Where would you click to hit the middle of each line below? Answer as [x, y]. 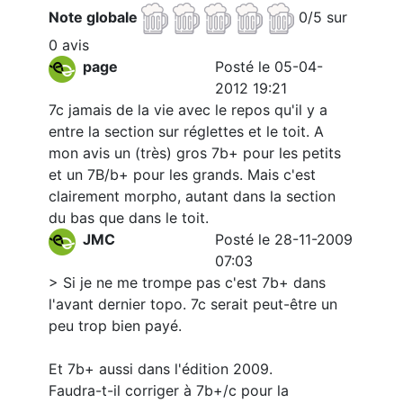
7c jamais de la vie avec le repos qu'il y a [188, 110]
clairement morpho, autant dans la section [192, 196]
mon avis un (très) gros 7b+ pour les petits [195, 153]
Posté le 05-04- [269, 67]
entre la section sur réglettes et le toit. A [186, 131]
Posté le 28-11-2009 [284, 239]
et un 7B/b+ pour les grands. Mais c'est [182, 175]
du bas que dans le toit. [129, 218]
